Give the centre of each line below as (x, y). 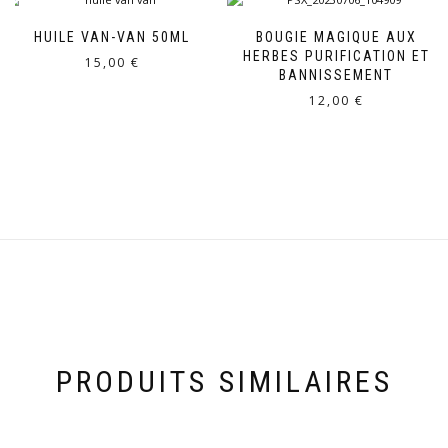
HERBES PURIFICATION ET (336, 55)
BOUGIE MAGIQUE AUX (336, 36)
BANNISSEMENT (336, 74)
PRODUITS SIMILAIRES (224, 382)
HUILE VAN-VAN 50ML (112, 36)
